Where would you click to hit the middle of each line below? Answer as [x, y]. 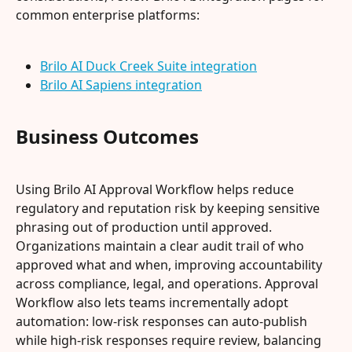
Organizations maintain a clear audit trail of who [161, 246]
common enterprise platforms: [108, 15]
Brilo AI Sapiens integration [121, 85]
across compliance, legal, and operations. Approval [169, 283]
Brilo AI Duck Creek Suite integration [148, 66]
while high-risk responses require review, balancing [170, 340]
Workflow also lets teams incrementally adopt [154, 302]
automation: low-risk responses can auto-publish [163, 321]
